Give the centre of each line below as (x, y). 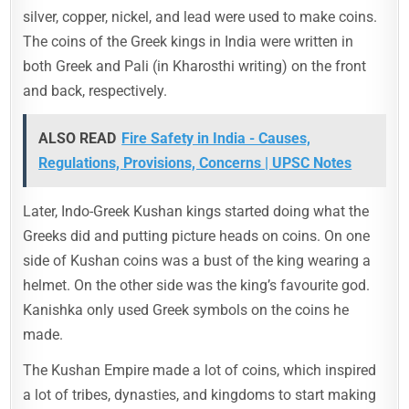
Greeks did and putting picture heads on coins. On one (197, 236)
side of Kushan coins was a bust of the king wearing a (197, 261)
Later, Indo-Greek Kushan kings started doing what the (196, 212)
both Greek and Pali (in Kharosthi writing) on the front (195, 67)
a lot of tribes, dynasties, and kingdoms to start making (200, 395)
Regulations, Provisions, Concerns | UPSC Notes (195, 163)
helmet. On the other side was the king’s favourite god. (197, 286)
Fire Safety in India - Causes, (216, 139)
